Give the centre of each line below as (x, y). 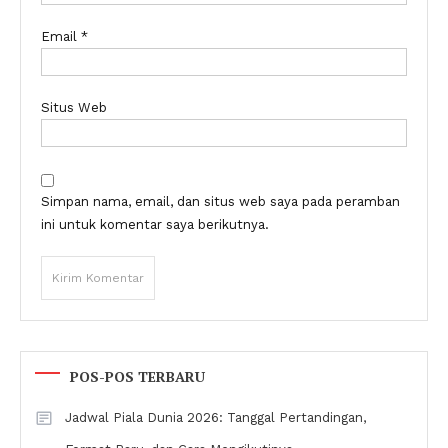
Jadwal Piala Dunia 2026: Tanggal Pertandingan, (215, 418)
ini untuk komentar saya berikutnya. (155, 225)
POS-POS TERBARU (137, 377)
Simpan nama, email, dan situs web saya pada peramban (220, 202)
